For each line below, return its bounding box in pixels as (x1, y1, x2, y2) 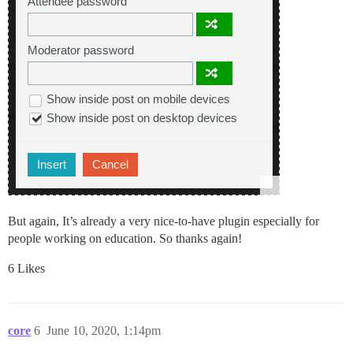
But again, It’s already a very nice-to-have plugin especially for (8, 214, 319, 228)
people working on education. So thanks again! (8, 231, 242, 245)
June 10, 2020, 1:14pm (46, 323, 161, 337)
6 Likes (8, 261, 45, 275)
